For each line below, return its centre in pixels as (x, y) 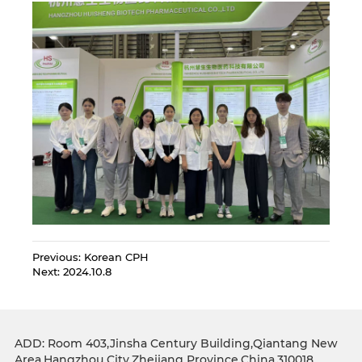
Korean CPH (117, 257)
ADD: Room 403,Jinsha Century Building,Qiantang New (176, 344)
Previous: (59, 257)
